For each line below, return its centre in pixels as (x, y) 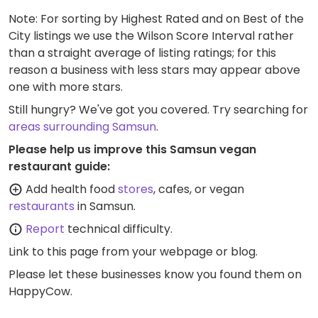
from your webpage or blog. (178, 252)
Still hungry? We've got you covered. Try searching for (158, 110)
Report (45, 229)
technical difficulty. (119, 229)
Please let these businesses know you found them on (155, 275)
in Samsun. (105, 207)
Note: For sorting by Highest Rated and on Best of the (156, 19)
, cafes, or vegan (199, 190)
